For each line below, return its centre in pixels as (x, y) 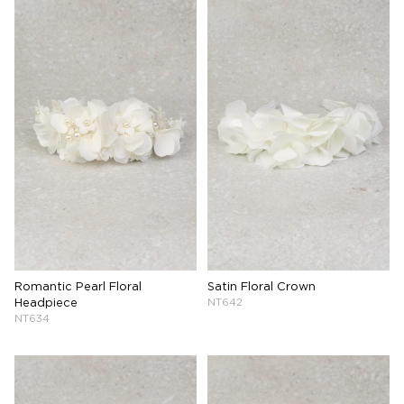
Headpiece (46, 303)
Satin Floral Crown (262, 287)
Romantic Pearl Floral (78, 287)
